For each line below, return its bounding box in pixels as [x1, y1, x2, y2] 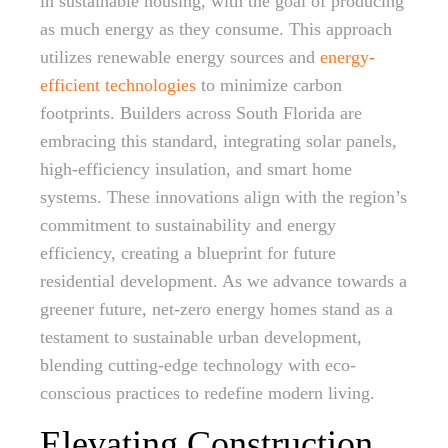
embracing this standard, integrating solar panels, [40, 131, 397, 151]
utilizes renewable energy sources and [40, 47, 320, 67]
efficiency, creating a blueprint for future [40, 243, 336, 263]
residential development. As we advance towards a [40, 271, 407, 291]
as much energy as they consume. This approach [40, 19, 392, 39]
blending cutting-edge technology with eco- [40, 355, 356, 375]
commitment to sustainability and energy [40, 215, 336, 235]
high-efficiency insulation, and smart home [40, 159, 352, 179]
